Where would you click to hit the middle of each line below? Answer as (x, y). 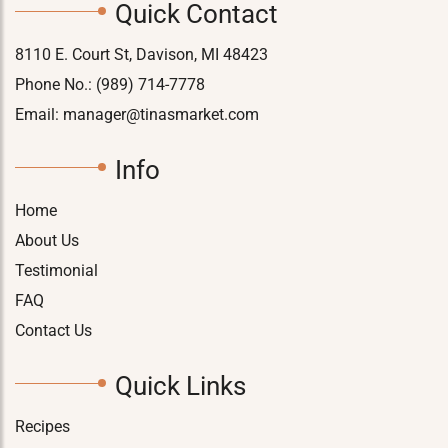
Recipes (42, 426)
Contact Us (53, 330)
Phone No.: (55, 84)
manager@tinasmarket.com (161, 114)
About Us (47, 240)
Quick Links (180, 385)
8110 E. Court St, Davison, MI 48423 (141, 54)
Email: (39, 114)
